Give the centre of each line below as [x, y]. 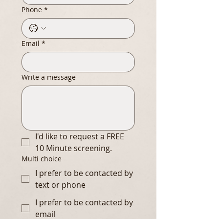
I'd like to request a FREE [80, 137]
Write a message [49, 77]
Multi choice [42, 159]
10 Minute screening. [74, 148]
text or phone [60, 185]
